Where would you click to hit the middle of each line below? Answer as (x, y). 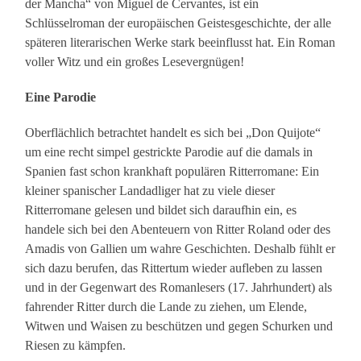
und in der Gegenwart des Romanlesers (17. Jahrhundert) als (179, 288)
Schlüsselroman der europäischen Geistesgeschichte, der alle (178, 23)
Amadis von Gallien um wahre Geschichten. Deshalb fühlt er (180, 249)
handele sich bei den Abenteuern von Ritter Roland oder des (178, 230)
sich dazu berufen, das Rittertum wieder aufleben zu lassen (174, 268)
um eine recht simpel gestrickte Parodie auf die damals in (169, 152)
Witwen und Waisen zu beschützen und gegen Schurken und (179, 326)
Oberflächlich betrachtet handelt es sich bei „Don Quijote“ (173, 133)
